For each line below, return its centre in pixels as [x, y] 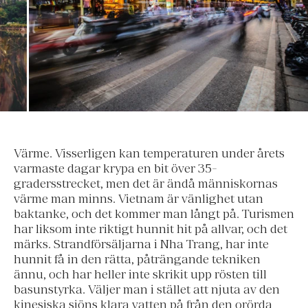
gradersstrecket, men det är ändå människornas [146, 184]
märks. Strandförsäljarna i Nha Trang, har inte [141, 244]
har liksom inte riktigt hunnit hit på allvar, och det [151, 229]
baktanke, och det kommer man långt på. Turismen [154, 214]
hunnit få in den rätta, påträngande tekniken [137, 260]
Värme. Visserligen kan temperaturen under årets [149, 154]
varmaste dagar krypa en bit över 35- [115, 169]
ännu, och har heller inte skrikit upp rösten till [140, 275]
